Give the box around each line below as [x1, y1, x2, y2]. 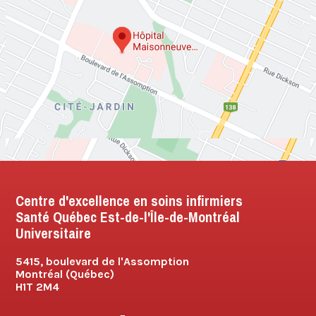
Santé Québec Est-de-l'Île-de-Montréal [16, 207, 241, 227]
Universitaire [16, 224, 92, 243]
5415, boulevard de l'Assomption [16, 255, 190, 269]
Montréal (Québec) [16, 267, 115, 281]
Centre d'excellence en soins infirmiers [16, 191, 243, 211]
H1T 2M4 [16, 280, 60, 294]
